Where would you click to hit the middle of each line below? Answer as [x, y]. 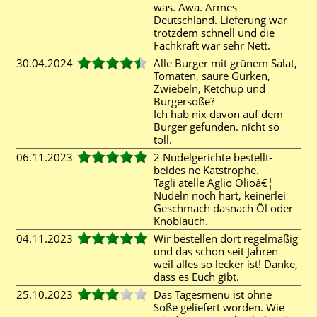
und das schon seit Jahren [216, 251]
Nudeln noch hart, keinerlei [220, 195]
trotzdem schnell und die [214, 33]
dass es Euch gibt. [199, 277]
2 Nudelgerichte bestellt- [213, 157]
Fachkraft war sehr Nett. [215, 45]
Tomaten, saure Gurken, [212, 76]
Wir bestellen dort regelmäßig [226, 238]
